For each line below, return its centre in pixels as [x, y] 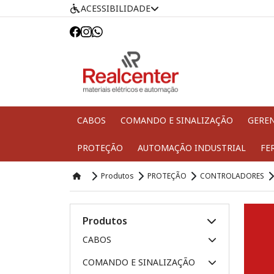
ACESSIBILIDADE [116, 8]
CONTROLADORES [232, 176]
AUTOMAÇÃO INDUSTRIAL [192, 148]
